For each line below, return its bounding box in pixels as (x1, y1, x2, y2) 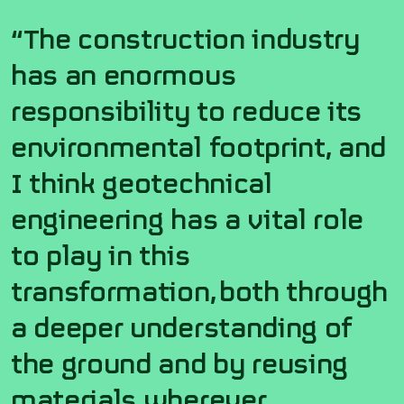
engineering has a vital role (11, 197, 364, 237)
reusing (244, 341, 349, 381)
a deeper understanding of (11, 305, 352, 345)
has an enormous (11, 52, 236, 93)
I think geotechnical (11, 161, 272, 201)
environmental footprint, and (11, 124, 387, 165)
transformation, (11, 269, 219, 309)
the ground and (11, 341, 207, 381)
